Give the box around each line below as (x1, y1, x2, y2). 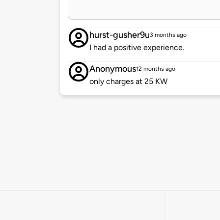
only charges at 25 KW (89, 77, 167, 86)
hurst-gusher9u (89, 29, 150, 41)
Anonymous (89, 63, 136, 75)
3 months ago (150, 31, 187, 39)
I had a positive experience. (89, 43, 184, 53)
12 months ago (136, 65, 175, 73)
